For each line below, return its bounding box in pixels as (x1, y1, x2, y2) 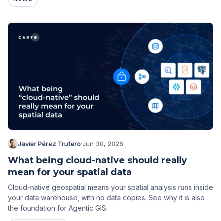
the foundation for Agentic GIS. (8, 204, 108, 213)
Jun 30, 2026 (82, 140, 123, 148)
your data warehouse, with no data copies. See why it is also (8, 193, 205, 202)
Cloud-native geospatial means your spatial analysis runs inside (8, 183, 213, 192)
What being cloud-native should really (8, 155, 187, 166)
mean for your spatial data (8, 167, 132, 178)
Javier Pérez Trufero (18, 140, 81, 148)
